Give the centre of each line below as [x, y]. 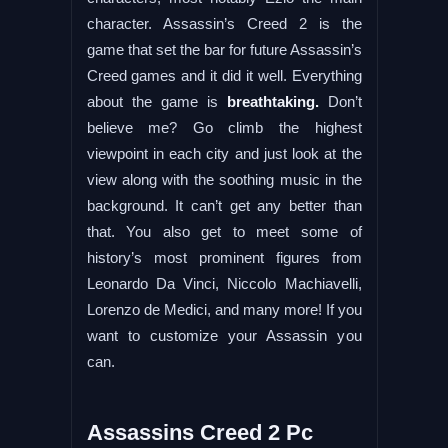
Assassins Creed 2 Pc [199, 432]
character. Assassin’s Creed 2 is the [224, 23]
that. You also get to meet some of [224, 231]
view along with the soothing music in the [224, 179]
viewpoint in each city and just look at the [224, 153]
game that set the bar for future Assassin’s [224, 49]
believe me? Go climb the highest [224, 127]
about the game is [152, 101]
